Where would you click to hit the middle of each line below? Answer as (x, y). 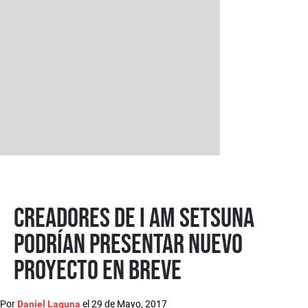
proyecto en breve (98, 270)
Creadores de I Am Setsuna (134, 218)
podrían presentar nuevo (128, 244)
